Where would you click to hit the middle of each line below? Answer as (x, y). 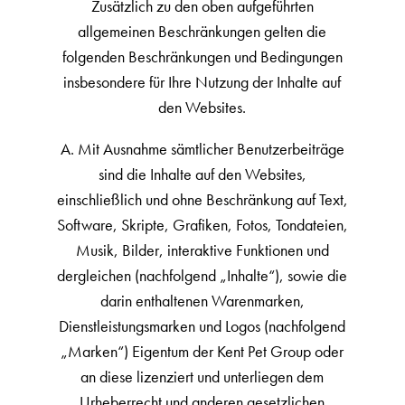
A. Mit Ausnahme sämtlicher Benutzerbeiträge (202, 149)
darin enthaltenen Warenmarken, (202, 301)
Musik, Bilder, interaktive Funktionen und (202, 250)
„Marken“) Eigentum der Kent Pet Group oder (202, 351)
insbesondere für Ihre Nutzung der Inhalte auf (202, 82)
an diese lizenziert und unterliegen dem (202, 377)
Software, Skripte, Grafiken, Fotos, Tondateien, (202, 225)
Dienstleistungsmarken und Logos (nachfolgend (202, 326)
